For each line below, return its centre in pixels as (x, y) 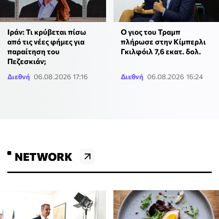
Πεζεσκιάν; (27, 61)
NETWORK (44, 157)
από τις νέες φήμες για (46, 42)
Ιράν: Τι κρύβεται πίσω (47, 32)
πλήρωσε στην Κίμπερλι (163, 42)
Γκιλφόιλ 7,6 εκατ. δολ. (161, 52)
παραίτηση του (33, 52)
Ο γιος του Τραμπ (150, 32)
